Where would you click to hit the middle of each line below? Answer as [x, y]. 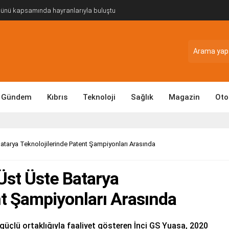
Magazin [184, 97]
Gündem [16, 97]
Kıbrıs [57, 97]
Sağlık [142, 97]
